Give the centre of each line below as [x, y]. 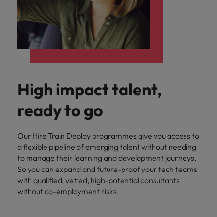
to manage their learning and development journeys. [107, 158]
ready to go [60, 110]
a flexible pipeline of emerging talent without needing [107, 147]
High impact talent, [90, 90]
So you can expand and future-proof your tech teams [107, 169]
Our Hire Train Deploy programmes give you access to [108, 136]
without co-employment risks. [68, 192]
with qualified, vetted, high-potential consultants [99, 180]
